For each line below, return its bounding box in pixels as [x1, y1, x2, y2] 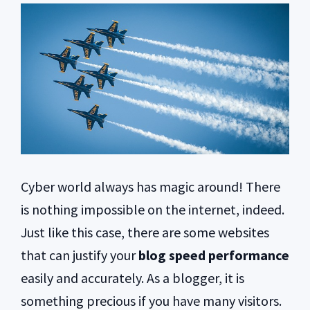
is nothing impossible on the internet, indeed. [21, 201, 284, 219]
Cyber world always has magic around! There [21, 178, 280, 196]
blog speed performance [138, 246, 289, 264]
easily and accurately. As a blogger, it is [21, 269, 244, 287]
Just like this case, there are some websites [21, 224, 269, 241]
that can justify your [21, 246, 138, 264]
